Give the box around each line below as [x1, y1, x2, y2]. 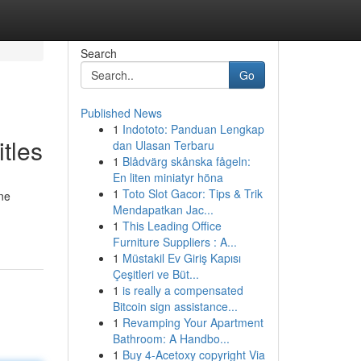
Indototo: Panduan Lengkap [122, 121, 264, 137]
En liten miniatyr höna [112, 169, 223, 185]
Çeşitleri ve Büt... [112, 266, 199, 282]
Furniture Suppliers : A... [112, 234, 237, 250]
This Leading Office [122, 218, 222, 234]
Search [80, 45, 117, 61]
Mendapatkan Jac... [112, 201, 214, 218]
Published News [80, 105, 162, 121]
